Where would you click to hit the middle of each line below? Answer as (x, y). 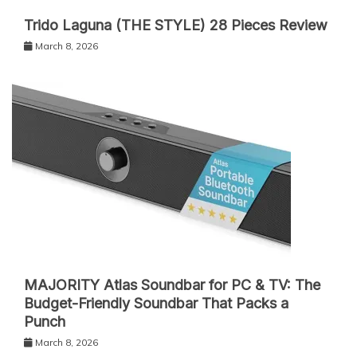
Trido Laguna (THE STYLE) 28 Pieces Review (176, 25)
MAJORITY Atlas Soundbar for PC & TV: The (172, 284)
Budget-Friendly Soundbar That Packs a (156, 303)
